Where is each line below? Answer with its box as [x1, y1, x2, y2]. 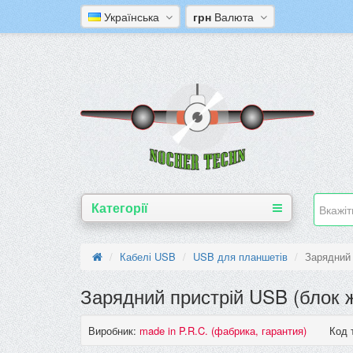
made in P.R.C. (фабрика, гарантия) [139, 323, 307, 338]
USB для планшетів [193, 249, 288, 264]
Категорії [91, 199, 148, 217]
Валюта [214, 9, 257, 24]
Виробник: [88, 323, 136, 338]
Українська [104, 9, 162, 24]
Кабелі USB [120, 249, 176, 264]
